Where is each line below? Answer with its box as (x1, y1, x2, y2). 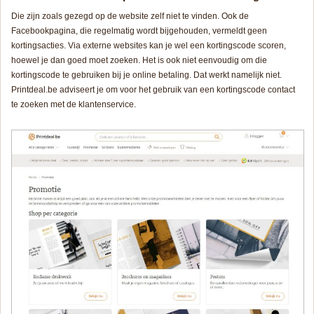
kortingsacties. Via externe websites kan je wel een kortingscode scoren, (11, 40, 286, 50)
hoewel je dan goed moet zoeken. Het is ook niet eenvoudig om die (11, 55, 267, 65)
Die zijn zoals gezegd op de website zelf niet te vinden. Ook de (11, 11, 249, 21)
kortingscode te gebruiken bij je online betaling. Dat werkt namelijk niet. (11, 69, 282, 80)
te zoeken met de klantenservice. (11, 99, 136, 109)
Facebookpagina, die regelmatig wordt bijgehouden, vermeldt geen (11, 25, 267, 36)
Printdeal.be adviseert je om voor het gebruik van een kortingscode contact (11, 84, 295, 95)
